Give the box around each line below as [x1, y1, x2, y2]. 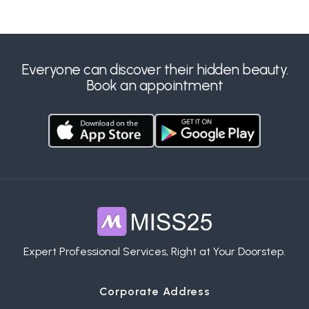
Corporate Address [99, 285, 210, 299]
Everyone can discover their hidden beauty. [21, 60, 288, 78]
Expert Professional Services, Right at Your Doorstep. [23, 245, 286, 259]
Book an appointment [86, 76, 223, 94]
